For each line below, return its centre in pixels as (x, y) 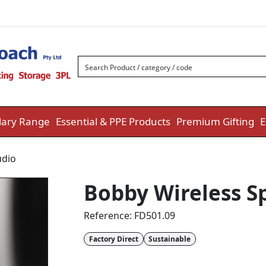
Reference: (109, 216)
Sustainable (170, 239)
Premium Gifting (215, 122)
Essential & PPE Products (113, 122)
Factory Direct (113, 239)
